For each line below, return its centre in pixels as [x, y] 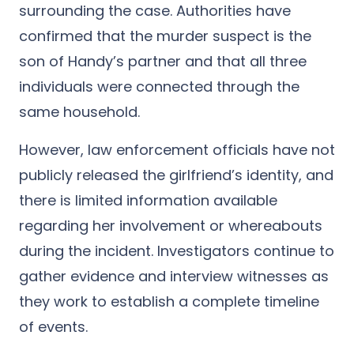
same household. [79, 111]
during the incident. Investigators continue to [177, 250]
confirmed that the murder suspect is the [165, 36]
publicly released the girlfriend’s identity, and [176, 175]
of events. [53, 326]
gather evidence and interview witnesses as [174, 276]
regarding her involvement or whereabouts [171, 225]
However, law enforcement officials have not [177, 149]
